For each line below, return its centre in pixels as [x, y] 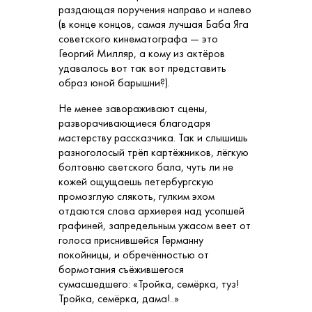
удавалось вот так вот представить [142, 68]
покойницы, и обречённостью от [134, 255]
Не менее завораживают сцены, [133, 109]
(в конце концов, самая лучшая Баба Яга [154, 24]
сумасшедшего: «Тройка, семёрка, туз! [149, 284]
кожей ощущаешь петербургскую [136, 182]
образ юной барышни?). [114, 83]
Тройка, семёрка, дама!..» [119, 299]
